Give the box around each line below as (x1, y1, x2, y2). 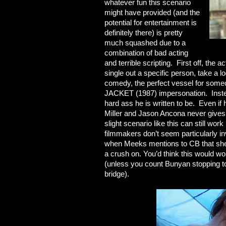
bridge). (104, 169, 129, 178)
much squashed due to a (104, 38, 186, 47)
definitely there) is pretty (104, 28, 183, 37)
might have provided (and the (104, 8, 200, 17)
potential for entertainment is (104, 18, 197, 27)
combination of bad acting (104, 48, 188, 57)
